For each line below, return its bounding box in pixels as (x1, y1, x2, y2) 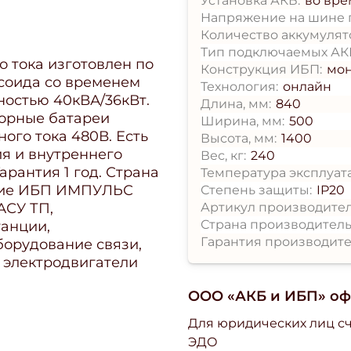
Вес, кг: (201, 147, 246, 163)
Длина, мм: (201, 96, 271, 111)
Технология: (201, 78, 278, 94)
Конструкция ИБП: (201, 61, 322, 77)
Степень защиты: (201, 182, 312, 197)
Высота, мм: (201, 130, 277, 146)
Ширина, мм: (201, 113, 284, 128)
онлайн (283, 78, 332, 94)
